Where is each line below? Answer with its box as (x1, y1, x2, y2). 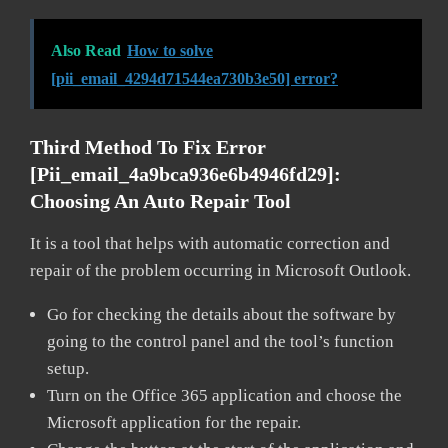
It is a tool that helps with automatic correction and (30, 233, 390, 253)
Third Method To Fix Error (30, 135, 266, 158)
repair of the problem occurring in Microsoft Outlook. (30, 260, 411, 280)
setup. (47, 358, 89, 378)
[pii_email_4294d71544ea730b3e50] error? (51, 69, 338, 87)
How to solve (127, 41, 213, 59)
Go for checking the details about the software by (47, 304, 396, 324)
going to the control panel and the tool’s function (47, 331, 394, 351)
